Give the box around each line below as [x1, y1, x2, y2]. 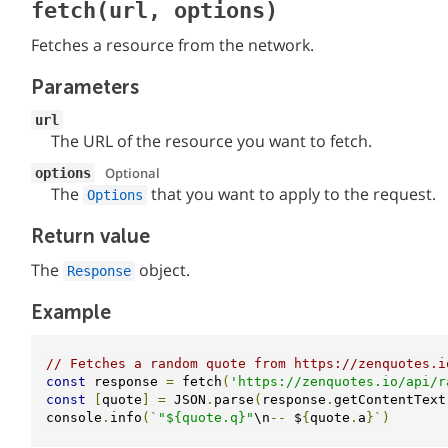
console [46, 410, 102, 425]
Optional [105, 164, 160, 182]
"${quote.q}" [158, 410, 254, 425]
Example [31, 301, 111, 324]
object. [135, 259, 190, 281]
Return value [31, 225, 150, 248]
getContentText [334, 392, 446, 407]
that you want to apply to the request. [147, 183, 436, 205]
